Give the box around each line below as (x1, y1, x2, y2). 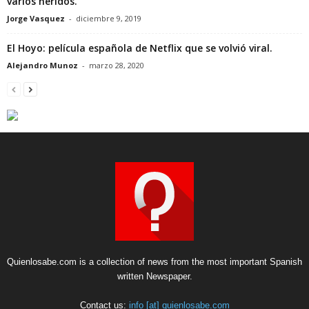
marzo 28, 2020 (89, 59, 144, 70)
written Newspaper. (117, 270, 192, 281)
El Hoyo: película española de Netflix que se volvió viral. (7, 41, 272, 54)
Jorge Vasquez (7, 12, 65, 23)
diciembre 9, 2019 (76, 12, 141, 23)
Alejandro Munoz (7, 59, 78, 70)
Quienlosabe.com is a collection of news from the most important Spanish (7, 256, 302, 267)
